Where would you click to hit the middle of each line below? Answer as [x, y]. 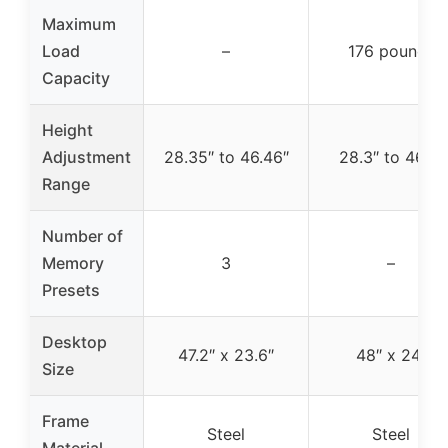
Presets [71, 289]
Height [67, 129]
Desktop [74, 341]
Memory [73, 262]
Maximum [79, 23]
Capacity [76, 77]
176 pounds [391, 50]
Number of [82, 235]
